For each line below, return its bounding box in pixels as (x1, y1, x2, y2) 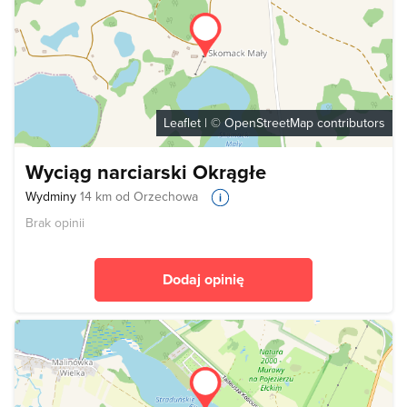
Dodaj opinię (163, 269, 244, 291)
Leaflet (164, 114, 201, 133)
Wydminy (25, 187, 80, 206)
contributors (313, 114, 385, 133)
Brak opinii (25, 213, 84, 233)
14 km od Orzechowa (80, 187, 198, 206)
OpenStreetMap (224, 114, 313, 133)
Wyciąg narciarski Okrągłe (25, 157, 266, 187)
